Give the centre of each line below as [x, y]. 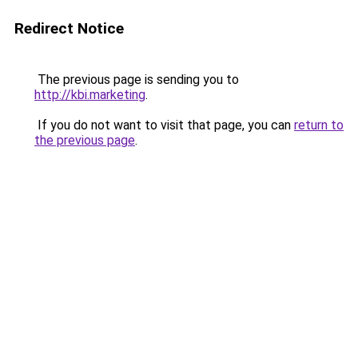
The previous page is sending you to [137, 80]
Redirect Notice [69, 28]
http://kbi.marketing [90, 95]
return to [319, 125]
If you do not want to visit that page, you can [164, 125]
